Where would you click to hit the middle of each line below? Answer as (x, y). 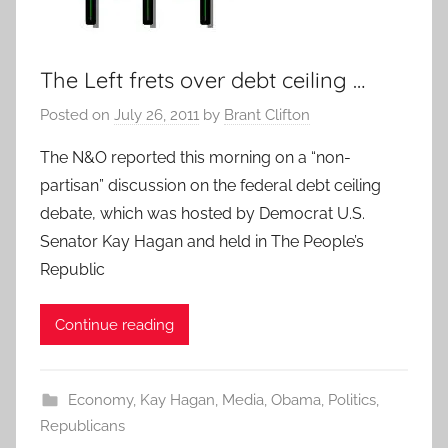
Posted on (77, 115)
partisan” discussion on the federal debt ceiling (210, 186)
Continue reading (114, 324)
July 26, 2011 (156, 115)
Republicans (82, 426)
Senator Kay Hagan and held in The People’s (202, 242)
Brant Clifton (267, 115)
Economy (100, 400)
